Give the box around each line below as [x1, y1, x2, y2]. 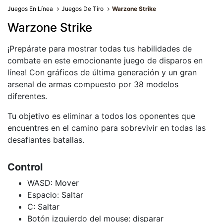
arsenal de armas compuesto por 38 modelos [7, 79, 178, 89]
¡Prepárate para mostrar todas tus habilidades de [7, 44, 192, 54]
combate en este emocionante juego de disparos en [7, 55, 203, 65]
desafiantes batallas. [7, 135, 84, 145]
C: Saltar [27, 202, 59, 212]
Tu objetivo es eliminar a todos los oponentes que [7, 111, 195, 121]
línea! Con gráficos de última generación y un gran [7, 67, 197, 77]
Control [7, 161, 43, 173]
